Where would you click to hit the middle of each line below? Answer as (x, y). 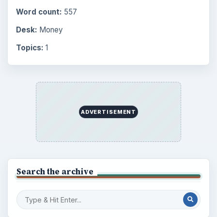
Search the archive (55, 171)
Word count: (39, 12)
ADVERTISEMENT (108, 112)
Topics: (30, 47)
